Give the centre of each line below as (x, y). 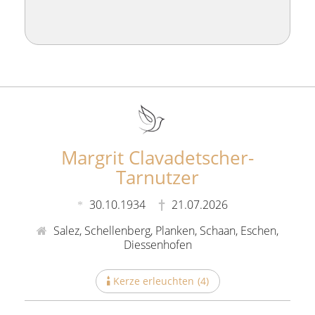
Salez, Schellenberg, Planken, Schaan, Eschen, (165, 230)
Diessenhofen (157, 244)
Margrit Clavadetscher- (157, 157)
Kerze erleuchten (153, 281)
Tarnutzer (157, 177)
